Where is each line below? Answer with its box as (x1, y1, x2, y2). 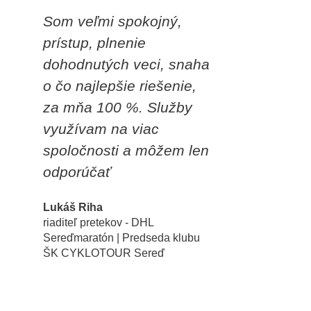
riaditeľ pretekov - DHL (42, 216, 153, 228)
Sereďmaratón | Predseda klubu (42, 231, 200, 244)
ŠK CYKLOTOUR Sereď (42, 246, 165, 259)
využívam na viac (42, 120, 159, 137)
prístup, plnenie (42, 34, 146, 51)
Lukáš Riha (42, 201, 103, 213)
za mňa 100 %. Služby (42, 99, 192, 115)
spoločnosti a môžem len (42, 142, 209, 158)
